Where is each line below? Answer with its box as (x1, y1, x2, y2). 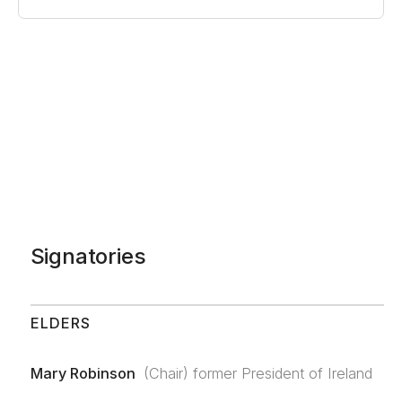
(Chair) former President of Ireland (144, 363, 373, 382)
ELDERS (30, 313, 91, 332)
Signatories (30, 243, 146, 270)
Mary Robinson (30, 363, 135, 382)
